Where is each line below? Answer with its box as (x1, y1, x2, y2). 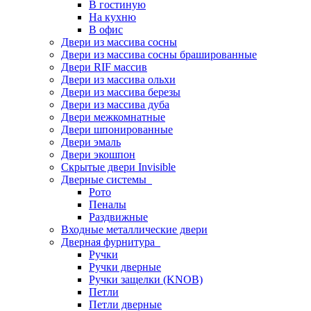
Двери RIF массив (61, 61, 147, 73)
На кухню (89, 11, 136, 23)
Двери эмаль (61, 136, 121, 148)
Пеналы (89, 199, 126, 210)
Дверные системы (61, 174, 152, 185)
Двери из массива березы (61, 86, 180, 98)
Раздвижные (89, 211, 148, 223)
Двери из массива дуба (61, 99, 169, 110)
